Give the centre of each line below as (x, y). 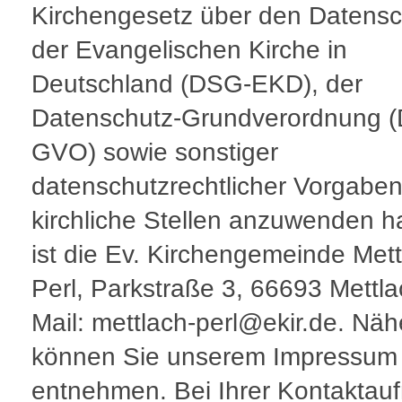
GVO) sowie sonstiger (155, 153)
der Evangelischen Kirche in (189, 50)
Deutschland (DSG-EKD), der (197, 84)
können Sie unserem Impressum (214, 357)
